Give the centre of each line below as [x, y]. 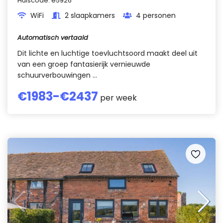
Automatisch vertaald [53, 38]
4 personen [156, 15]
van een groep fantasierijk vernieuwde [84, 64]
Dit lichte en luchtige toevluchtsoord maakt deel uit [108, 53]
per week [117, 98]
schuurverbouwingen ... [57, 75]
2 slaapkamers [90, 15]
